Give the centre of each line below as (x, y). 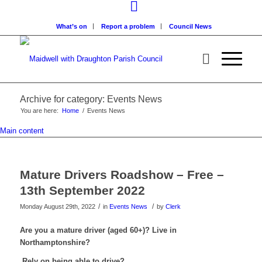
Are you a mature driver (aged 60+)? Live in (98, 230)
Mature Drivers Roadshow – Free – (122, 175)
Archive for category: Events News (91, 99)
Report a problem (128, 26)
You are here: (39, 111)
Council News (190, 26)
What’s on (71, 26)
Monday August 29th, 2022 (57, 206)
